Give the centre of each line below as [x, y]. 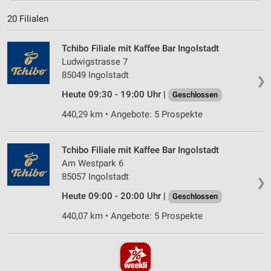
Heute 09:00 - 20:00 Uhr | [115, 196]
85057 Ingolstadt [95, 176]
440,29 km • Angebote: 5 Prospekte [132, 114]
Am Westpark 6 [93, 163]
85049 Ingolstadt [95, 75]
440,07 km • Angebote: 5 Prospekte [132, 216]
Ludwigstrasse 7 [95, 61]
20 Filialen [28, 18]
